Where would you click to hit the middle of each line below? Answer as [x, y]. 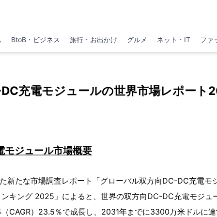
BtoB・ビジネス [35, 39]
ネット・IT [174, 39]
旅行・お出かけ [93, 39]
